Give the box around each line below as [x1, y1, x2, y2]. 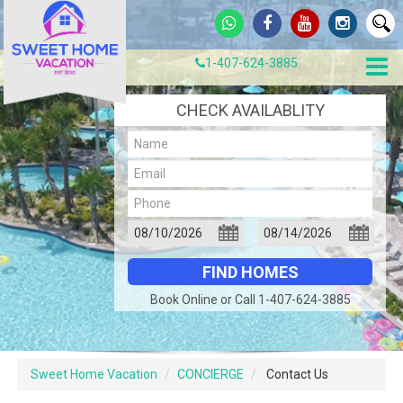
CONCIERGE [177, 367, 245, 382]
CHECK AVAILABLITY [175, 101, 325, 120]
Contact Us [264, 367, 329, 382]
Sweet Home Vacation [31, 367, 158, 382]
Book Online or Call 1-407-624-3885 [149, 292, 351, 307]
